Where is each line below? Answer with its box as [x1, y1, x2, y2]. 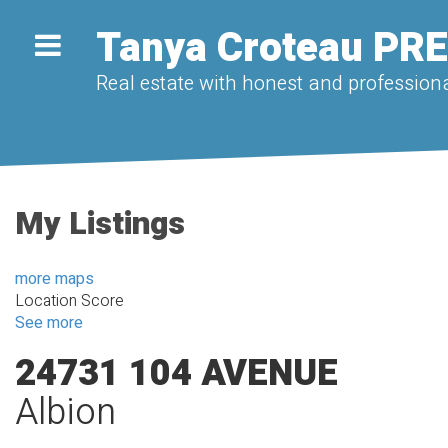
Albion [15, 386, 116, 440]
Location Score [15, 289, 124, 314]
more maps [15, 267, 94, 292]
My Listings [15, 200, 185, 247]
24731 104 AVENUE [15, 347, 338, 401]
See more [15, 311, 83, 336]
